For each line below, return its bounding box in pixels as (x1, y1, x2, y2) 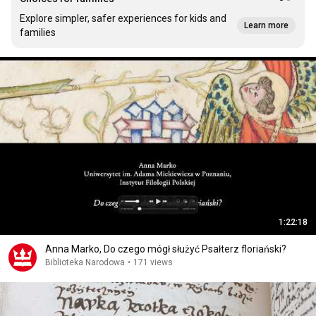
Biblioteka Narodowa (45, 257, 125, 267)
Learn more (244, 20, 288, 30)
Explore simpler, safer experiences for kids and (20, 13, 226, 24)
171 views (133, 257, 173, 267)
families (20, 27, 56, 38)
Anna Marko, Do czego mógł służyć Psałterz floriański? (45, 243, 286, 255)
